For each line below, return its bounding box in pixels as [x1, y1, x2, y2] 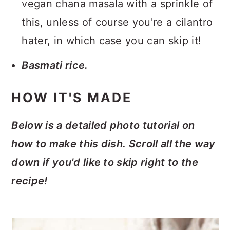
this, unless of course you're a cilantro [22, 15, 213, 28]
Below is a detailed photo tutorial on [11, 119, 195, 131]
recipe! [11, 174, 48, 187]
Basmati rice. [22, 59, 88, 71]
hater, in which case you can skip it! [22, 34, 202, 47]
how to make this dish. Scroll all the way [11, 137, 216, 150]
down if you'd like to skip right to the [11, 156, 198, 168]
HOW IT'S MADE [11, 89, 132, 105]
